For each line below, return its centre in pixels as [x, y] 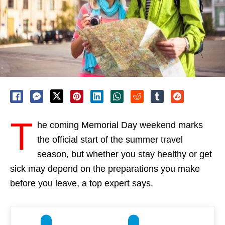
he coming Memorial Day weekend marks [120, 125]
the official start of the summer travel [110, 140]
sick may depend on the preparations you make [105, 169]
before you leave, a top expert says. [82, 184]
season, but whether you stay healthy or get [125, 154]
